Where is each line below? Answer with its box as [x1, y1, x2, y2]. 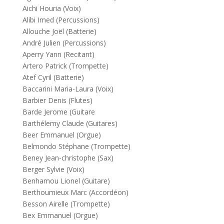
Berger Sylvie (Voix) [22, 164, 84, 174]
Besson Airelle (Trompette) [22, 199, 110, 208]
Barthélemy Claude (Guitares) [22, 118, 117, 128]
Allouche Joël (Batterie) [22, 26, 96, 36]
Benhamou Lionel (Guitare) [22, 176, 110, 185]
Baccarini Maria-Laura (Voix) [22, 84, 113, 93]
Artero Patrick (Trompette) [22, 61, 108, 70]
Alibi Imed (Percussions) [22, 15, 99, 24]
